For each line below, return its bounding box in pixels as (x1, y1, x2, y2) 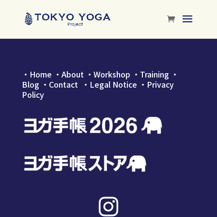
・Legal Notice (81, 78, 137, 90)
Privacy (146, 78, 174, 90)
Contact (48, 78, 82, 90)
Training (139, 68, 169, 80)
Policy (21, 89, 44, 100)
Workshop (93, 68, 130, 80)
